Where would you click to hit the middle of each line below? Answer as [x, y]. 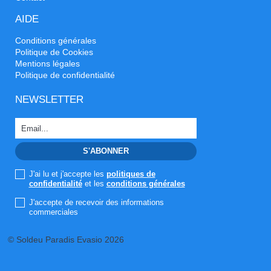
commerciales [53, 212]
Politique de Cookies [54, 52]
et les [94, 184]
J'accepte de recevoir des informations [96, 202]
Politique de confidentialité [65, 75]
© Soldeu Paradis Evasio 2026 [66, 240]
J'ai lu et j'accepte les [67, 174]
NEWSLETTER [49, 100]
